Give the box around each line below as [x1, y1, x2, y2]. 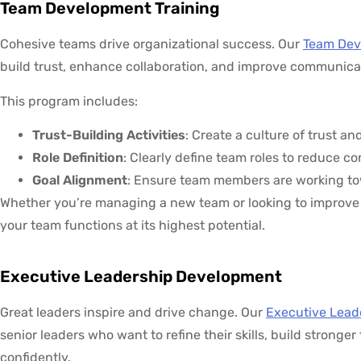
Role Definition [32, 149, 123, 165]
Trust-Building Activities [32, 127, 185, 143]
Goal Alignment [32, 172, 127, 188]
